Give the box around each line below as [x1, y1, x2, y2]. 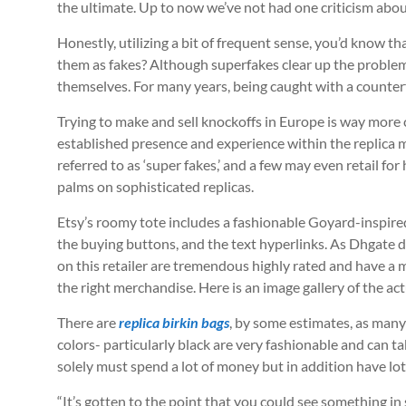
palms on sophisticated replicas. [57, 178, 254, 195]
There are [57, 314, 119, 331]
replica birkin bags [119, 314, 229, 331]
